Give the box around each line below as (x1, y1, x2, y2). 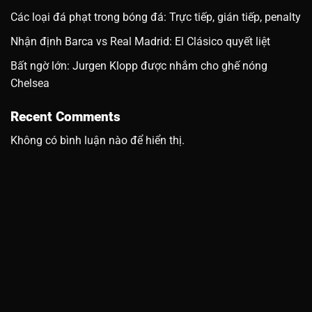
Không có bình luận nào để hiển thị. (10, 134, 185, 148)
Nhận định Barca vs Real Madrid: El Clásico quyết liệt (10, 34, 270, 48)
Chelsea (10, 76, 49, 90)
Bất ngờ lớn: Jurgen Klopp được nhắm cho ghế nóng (10, 58, 267, 72)
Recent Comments (10, 108, 120, 125)
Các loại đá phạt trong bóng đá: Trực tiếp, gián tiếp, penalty (10, 10, 301, 24)
